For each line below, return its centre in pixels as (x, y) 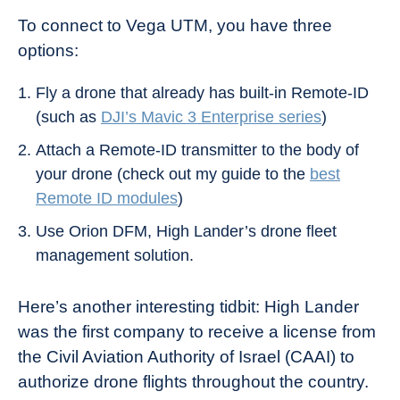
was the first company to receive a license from (197, 332)
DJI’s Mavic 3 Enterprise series (211, 117)
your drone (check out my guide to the (173, 175)
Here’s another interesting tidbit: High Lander (188, 307)
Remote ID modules (107, 199)
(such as (68, 117)
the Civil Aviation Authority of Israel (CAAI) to (186, 357)
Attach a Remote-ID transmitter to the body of (197, 150)
